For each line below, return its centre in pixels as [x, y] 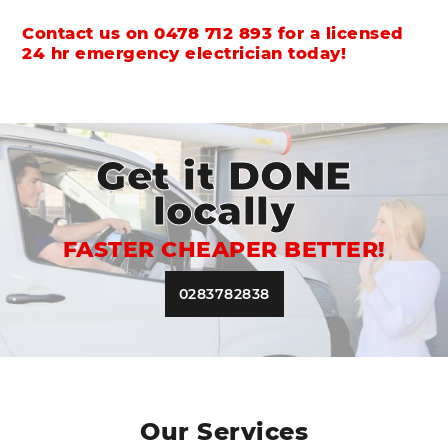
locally [224, 210]
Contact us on [88, 32]
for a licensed [338, 32]
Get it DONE [224, 175]
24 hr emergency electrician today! [184, 52]
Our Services [224, 431]
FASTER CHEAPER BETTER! [224, 249]
